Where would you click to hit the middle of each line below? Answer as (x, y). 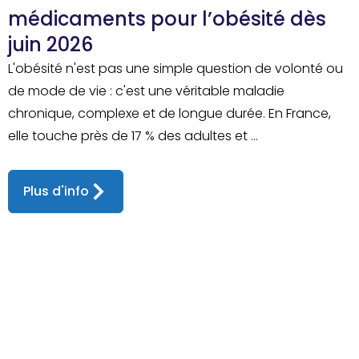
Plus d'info (56, 191)
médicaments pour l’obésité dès (167, 18)
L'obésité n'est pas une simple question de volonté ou (175, 68)
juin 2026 (50, 44)
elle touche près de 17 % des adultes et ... (133, 135)
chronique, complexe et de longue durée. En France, (169, 113)
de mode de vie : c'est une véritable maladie (146, 91)
